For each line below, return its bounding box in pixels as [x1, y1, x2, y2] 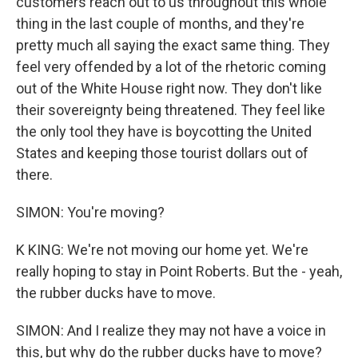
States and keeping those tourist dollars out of [16, 145, 308, 161]
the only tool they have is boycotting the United [16, 123, 312, 140]
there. [16, 166, 53, 183]
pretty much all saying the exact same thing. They [16, 37, 330, 54]
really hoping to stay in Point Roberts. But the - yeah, [16, 263, 342, 280]
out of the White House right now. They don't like [16, 80, 322, 97]
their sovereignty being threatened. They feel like [16, 101, 325, 118]
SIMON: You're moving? [16, 204, 165, 221]
